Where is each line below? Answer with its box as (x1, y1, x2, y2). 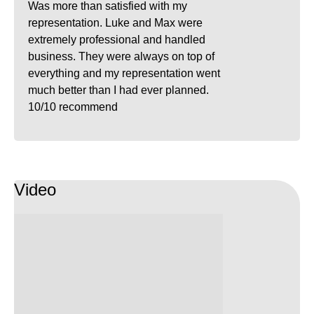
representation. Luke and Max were (28, 17, 203, 29)
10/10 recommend (28, 101, 118, 114)
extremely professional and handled (28, 34, 205, 46)
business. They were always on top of (28, 50, 214, 63)
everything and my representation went (28, 67, 220, 80)
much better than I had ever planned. (28, 84, 209, 97)
